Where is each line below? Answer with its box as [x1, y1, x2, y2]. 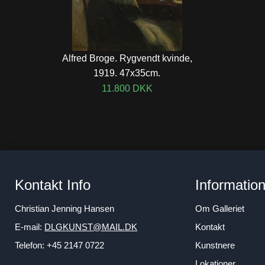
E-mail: [15, 222, 44, 232]
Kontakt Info [15, 177, 91, 193]
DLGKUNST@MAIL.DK [44, 222, 137, 232]
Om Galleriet [195, 203, 244, 214]
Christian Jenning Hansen [15, 203, 114, 214]
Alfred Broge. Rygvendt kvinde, [62, 53, 192, 63]
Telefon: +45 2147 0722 [15, 240, 104, 250]
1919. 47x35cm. [93, 67, 160, 78]
